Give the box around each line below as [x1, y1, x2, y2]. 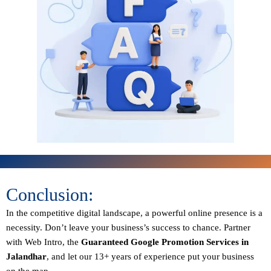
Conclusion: [6, 184, 93, 204]
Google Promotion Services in [131, 237, 249, 247]
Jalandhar [6, 251, 47, 261]
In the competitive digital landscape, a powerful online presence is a [6, 207, 263, 218]
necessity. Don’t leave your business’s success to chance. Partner [6, 222, 250, 232]
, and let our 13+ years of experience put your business [47, 251, 254, 261]
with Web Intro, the [6, 237, 81, 247]
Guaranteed [81, 237, 128, 247]
